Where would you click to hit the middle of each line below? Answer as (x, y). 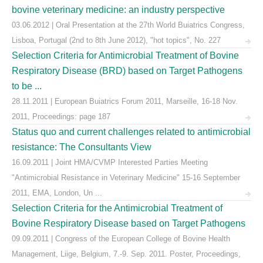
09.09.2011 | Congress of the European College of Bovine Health (121, 239)
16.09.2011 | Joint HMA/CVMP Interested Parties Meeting (110, 162)
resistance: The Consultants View (82, 147)
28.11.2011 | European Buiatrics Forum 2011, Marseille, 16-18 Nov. (125, 101)
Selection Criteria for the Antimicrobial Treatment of (117, 208)
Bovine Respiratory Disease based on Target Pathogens (129, 223)
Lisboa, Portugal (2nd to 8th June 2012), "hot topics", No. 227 (116, 40)
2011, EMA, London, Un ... (57, 193)
